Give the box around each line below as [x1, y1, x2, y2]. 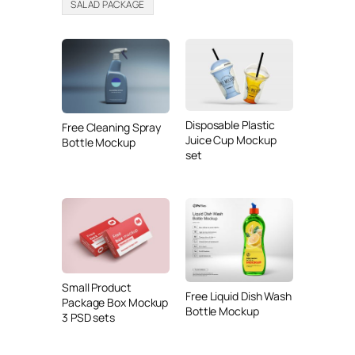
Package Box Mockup [62, 295, 169, 311]
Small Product [62, 280, 132, 296]
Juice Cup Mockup [185, 132, 277, 148]
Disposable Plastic [185, 117, 276, 133]
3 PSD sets [62, 310, 116, 326]
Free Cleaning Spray [62, 119, 162, 135]
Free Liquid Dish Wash [185, 288, 292, 303]
